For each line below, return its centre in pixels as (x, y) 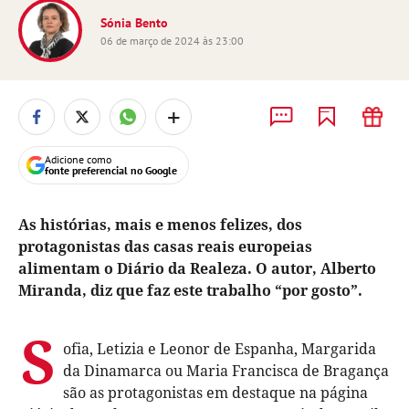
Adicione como (78, 159)
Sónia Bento (134, 23)
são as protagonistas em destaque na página (215, 393)
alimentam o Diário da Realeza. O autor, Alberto (197, 268)
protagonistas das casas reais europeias (165, 246)
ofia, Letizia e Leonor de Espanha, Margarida (220, 349)
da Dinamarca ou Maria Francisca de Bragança (226, 371)
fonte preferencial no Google (111, 170)
